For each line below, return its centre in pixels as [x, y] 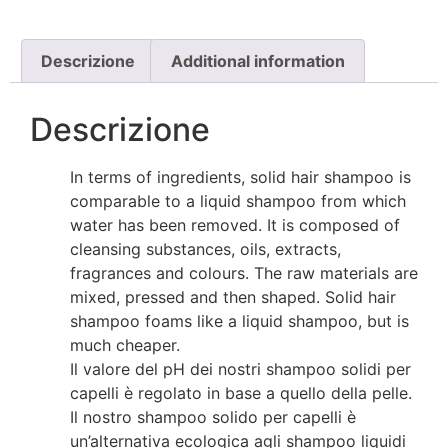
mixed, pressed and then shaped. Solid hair [233, 296]
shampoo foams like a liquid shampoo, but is [239, 320]
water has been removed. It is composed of [235, 224]
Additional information [257, 60]
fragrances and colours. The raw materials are [244, 272]
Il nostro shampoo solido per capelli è [213, 416]
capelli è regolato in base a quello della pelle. [241, 392]
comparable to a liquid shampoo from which [238, 200]
